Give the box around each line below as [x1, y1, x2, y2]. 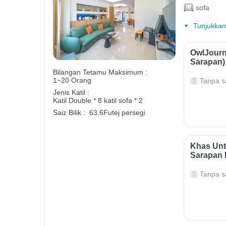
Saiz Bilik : [53, 108, 85, 117]
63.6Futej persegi [89, 108, 145, 117]
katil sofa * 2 [104, 96, 143, 105]
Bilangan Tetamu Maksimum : [53, 68, 147, 77]
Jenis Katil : [53, 88, 89, 97]
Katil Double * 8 [53, 96, 104, 105]
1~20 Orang [53, 76, 91, 85]
